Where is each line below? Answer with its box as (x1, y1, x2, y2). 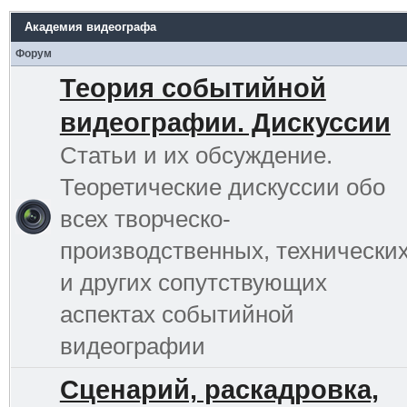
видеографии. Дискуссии (59, 107, 391, 137)
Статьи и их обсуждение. (59, 141, 333, 169)
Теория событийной (59, 73, 326, 103)
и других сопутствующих (59, 268, 327, 296)
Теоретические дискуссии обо (59, 173, 385, 201)
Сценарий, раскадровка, (59, 374, 379, 404)
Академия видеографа (24, 19, 156, 34)
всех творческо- (59, 204, 231, 233)
